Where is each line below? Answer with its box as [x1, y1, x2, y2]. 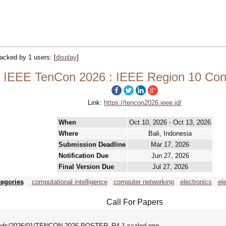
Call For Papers [106, 198, 163, 206]
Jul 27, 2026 [152, 163, 188, 171]
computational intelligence [31, 178, 107, 186]
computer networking [113, 178, 174, 186]
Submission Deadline [59, 141, 126, 148]
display [56, 53, 77, 61]
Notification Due [59, 152, 108, 159]
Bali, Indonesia [148, 130, 192, 137]
